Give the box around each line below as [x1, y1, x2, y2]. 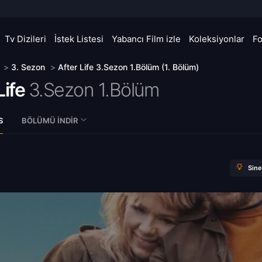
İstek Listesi [54, 33, 104, 44]
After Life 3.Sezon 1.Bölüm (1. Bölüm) [58, 62, 199, 72]
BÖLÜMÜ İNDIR [22, 115, 78, 125]
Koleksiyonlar [189, 33, 244, 44]
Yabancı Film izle [112, 33, 181, 44]
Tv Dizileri [5, 33, 46, 44]
